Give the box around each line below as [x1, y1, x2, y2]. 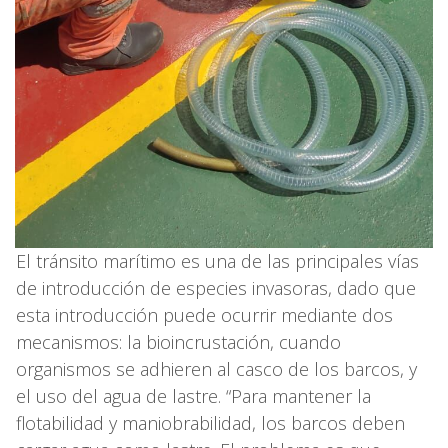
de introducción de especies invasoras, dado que [16, 276, 416, 301]
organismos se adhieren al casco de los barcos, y [16, 357, 417, 382]
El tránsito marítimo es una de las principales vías [16, 249, 419, 274]
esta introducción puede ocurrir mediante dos [16, 303, 393, 328]
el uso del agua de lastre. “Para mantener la [16, 384, 371, 409]
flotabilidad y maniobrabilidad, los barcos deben [16, 411, 405, 436]
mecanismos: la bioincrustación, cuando [16, 330, 341, 355]
